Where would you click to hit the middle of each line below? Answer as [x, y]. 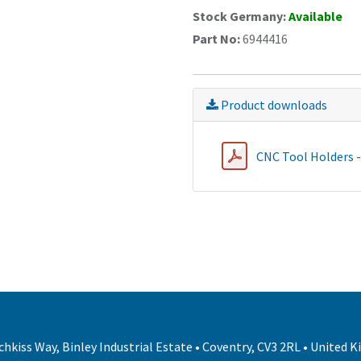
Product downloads [273, 105]
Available [315, 16]
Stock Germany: [241, 16]
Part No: [218, 39]
